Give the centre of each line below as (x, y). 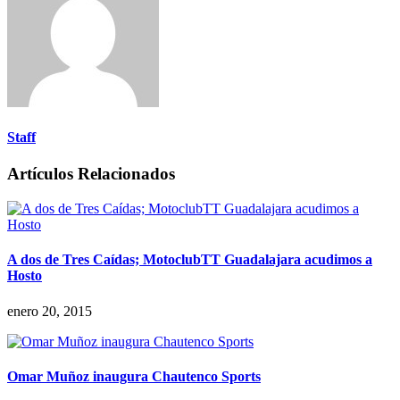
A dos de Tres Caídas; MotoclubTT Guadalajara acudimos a (190, 260)
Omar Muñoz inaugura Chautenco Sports (134, 376)
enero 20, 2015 (50, 311)
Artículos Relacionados (91, 174)
